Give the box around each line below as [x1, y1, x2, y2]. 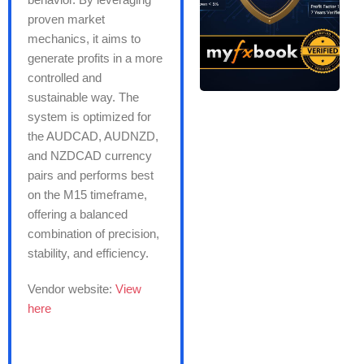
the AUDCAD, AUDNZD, [28, 128, 158, 143]
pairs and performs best [28, 167, 154, 182]
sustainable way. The [28, 89, 139, 104]
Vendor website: [28, 281, 115, 296]
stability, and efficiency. [28, 245, 149, 260]
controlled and [28, 70, 102, 84]
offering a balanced [28, 206, 128, 221]
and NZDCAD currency [28, 148, 152, 162]
